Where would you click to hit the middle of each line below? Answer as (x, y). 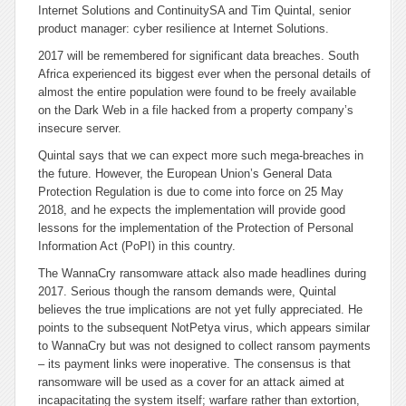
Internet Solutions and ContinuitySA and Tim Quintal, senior (194, 10)
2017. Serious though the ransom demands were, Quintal (187, 291)
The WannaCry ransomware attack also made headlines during (202, 273)
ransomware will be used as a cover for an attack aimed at (191, 382)
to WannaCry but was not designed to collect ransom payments (204, 346)
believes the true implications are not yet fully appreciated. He (200, 309)
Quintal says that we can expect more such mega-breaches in (201, 155)
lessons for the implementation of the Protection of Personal (196, 228)
